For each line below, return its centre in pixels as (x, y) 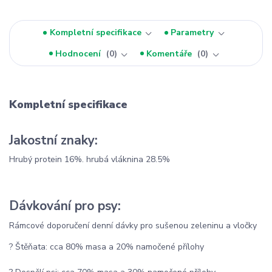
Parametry (192, 33)
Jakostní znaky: (53, 140)
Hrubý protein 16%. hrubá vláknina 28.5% (90, 160)
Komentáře (171, 53)
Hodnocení (80, 53)
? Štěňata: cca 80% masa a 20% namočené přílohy (107, 246)
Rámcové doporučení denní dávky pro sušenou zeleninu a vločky (133, 225)
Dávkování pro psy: (65, 206)
